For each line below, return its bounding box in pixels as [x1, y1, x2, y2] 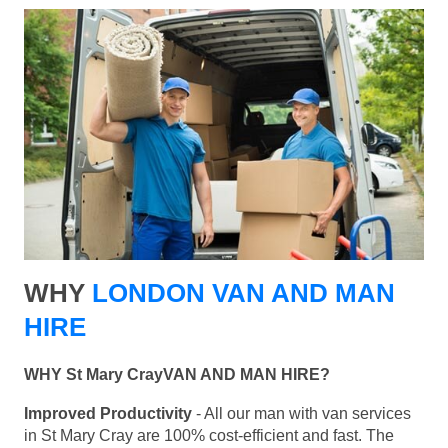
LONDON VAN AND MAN [92, 278, 395, 309]
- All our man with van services [192, 405, 411, 423]
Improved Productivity [24, 405, 192, 423]
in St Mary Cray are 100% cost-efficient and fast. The [24, 427, 394, 445]
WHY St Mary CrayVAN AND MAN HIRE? [24, 366, 330, 384]
